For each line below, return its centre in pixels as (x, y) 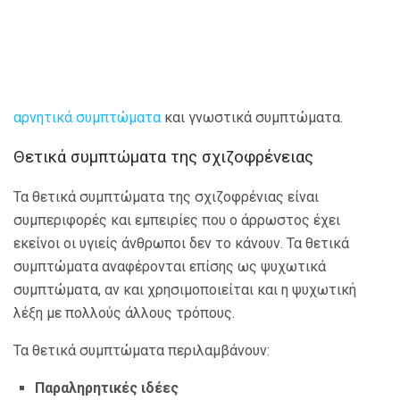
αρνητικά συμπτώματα (87, 117)
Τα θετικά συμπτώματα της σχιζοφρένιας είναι (166, 197)
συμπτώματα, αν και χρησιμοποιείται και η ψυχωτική (185, 290)
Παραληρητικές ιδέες (107, 388)
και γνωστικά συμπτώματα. (252, 117)
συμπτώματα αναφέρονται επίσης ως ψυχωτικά (170, 267)
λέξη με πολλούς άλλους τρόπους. (124, 313)
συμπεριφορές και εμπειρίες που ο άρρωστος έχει (177, 220)
